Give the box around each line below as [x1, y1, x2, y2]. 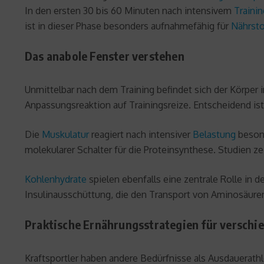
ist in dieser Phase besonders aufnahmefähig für [25, 20, 231, 32]
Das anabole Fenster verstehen [25, 48, 184, 64]
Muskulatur [42, 128, 89, 141]
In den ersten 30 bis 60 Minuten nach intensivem [25, 5, 234, 17]
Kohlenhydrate [25, 173, 87, 186]
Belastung [193, 128, 236, 141]
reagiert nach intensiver [89, 128, 193, 141]
